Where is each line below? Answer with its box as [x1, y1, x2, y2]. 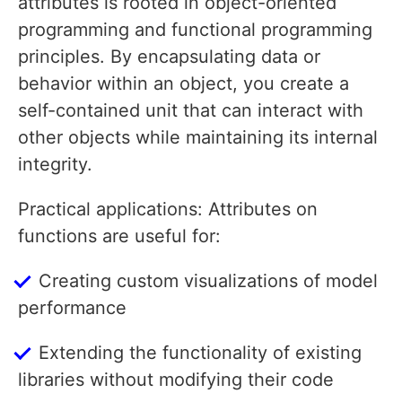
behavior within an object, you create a [18, 73, 349, 95]
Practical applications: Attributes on [18, 198, 318, 221]
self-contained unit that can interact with [18, 100, 363, 122]
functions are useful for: [18, 225, 221, 248]
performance [18, 297, 127, 319]
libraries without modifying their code [18, 369, 334, 391]
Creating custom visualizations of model [39, 270, 378, 293]
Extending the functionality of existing [39, 342, 362, 364]
